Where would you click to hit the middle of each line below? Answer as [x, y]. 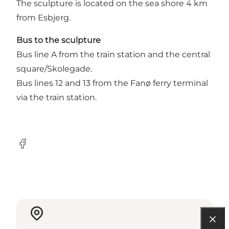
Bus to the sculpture [59, 40]
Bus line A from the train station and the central [113, 54]
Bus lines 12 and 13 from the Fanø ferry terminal [112, 83]
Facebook [36, 149]
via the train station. [56, 97]
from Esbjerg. [43, 17]
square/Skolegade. [54, 68]
